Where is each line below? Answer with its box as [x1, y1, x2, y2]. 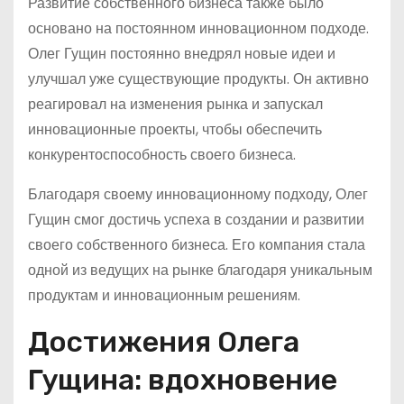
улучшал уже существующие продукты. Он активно [28, 69, 369, 89]
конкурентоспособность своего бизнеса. [28, 144, 296, 165]
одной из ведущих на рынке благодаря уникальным [28, 260, 372, 280]
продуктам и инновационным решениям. [28, 285, 300, 306]
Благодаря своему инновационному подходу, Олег [28, 184, 368, 205]
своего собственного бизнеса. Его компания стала [28, 234, 365, 255]
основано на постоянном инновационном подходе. [28, 18, 369, 39]
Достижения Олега [28, 325, 299, 359]
